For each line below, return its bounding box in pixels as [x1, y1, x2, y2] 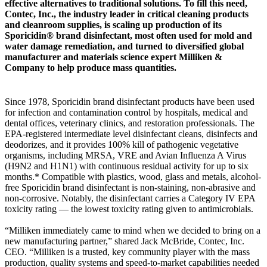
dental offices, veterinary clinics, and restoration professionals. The [5, 118, 254, 129]
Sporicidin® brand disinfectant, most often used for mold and [5, 30, 252, 41]
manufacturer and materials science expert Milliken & [5, 52, 222, 62]
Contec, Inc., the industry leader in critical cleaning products [5, 9, 249, 19]
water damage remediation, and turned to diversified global [5, 41, 244, 51]
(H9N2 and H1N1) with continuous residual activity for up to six [5, 161, 249, 172]
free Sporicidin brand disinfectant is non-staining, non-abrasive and [5, 182, 256, 193]
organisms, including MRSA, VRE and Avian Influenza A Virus [5, 150, 246, 161]
